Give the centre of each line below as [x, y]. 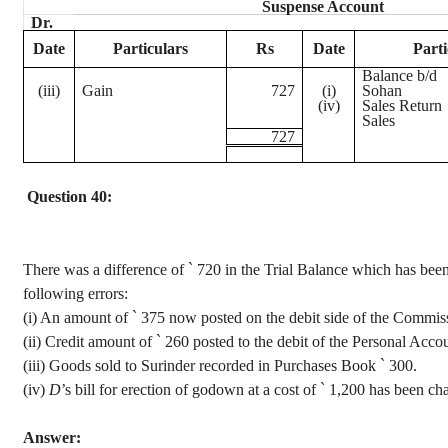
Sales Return [402, 105]
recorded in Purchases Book [287, 365]
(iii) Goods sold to [82, 365]
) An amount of [82, 317]
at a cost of [282, 389]
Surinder [168, 365]
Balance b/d [400, 75]
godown [218, 389]
